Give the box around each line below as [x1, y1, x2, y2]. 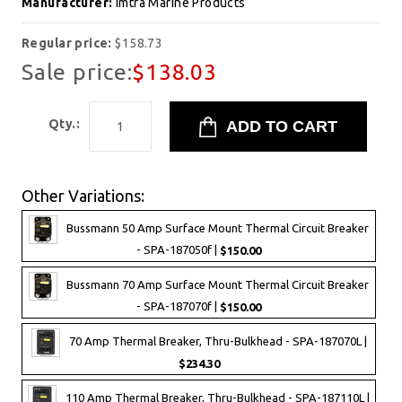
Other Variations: [22, 187, 144, 205]
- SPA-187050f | [136, 243, 220, 256]
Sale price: [22, 59, 133, 84]
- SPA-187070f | [136, 300, 220, 313]
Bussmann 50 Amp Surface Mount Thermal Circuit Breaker [66, 222, 369, 235]
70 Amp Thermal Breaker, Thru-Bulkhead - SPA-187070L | [68, 335, 367, 348]
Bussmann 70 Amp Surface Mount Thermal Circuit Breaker [66, 278, 369, 292]
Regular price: [22, 36, 116, 50]
